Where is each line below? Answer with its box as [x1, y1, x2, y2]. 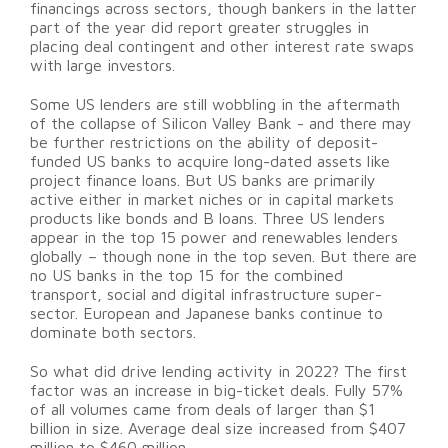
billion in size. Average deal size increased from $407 [30, 419, 406, 438]
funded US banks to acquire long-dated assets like [30, 152, 390, 171]
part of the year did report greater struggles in [30, 18, 369, 37]
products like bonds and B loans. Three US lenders [30, 209, 385, 228]
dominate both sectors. [30, 323, 196, 342]
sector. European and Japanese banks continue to [30, 304, 383, 323]
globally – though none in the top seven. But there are [30, 247, 417, 266]
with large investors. [30, 56, 175, 75]
